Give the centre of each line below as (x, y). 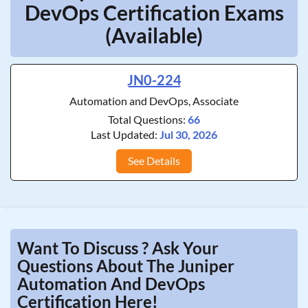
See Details (154, 161)
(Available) (154, 35)
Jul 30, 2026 (188, 134)
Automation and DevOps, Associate (154, 101)
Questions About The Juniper (126, 266)
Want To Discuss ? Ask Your (118, 248)
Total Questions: (148, 119)
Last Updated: (125, 134)
